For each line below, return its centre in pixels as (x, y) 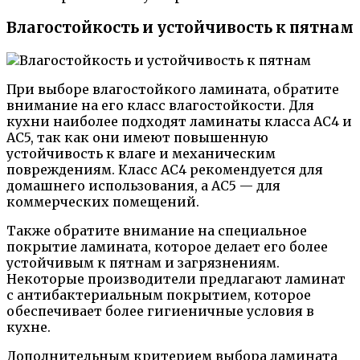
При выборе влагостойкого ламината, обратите (173, 89)
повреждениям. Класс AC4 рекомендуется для (165, 169)
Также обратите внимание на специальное (157, 230)
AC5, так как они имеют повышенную (137, 137)
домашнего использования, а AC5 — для (143, 185)
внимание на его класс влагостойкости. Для (160, 105)
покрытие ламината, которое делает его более (167, 246)
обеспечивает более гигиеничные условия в (160, 311)
